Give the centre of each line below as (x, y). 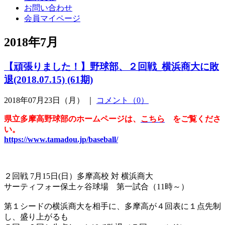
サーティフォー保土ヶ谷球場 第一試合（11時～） (96, 187)
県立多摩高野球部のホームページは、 (72, 119)
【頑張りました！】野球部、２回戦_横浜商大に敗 (111, 66)
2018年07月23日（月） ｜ (50, 100)
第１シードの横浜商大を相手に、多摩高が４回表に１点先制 (113, 206)
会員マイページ (52, 18)
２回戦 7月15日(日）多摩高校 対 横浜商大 (79, 176)
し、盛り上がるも (36, 217)
